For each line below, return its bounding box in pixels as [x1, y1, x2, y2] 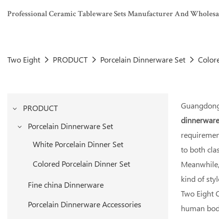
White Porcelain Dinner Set [33, 138, 123, 149]
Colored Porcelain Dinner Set [33, 158, 130, 169]
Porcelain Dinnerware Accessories [28, 198, 141, 209]
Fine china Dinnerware [28, 179, 104, 190]
